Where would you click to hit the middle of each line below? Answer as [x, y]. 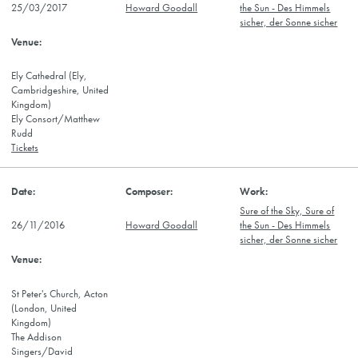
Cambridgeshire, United [60, 91]
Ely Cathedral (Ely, [49, 76]
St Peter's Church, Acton [60, 294]
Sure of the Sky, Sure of [287, 211]
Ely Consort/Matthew [56, 119]
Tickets [25, 148]
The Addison [36, 337]
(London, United [44, 308]
